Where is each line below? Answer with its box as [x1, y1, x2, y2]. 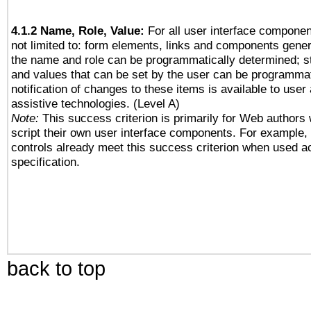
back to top [7, 257, 106, 280]
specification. [11, 155, 80, 169]
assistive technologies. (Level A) [11, 96, 180, 110]
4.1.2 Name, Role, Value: [11, 24, 144, 37]
